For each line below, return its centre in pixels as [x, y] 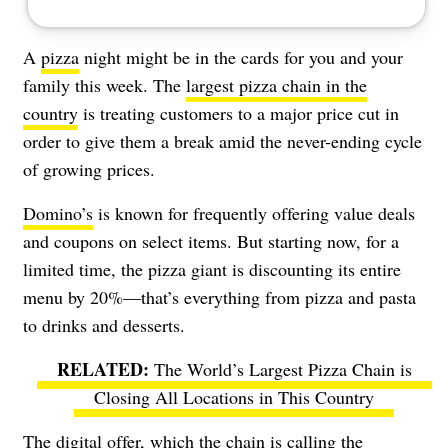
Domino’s [58, 212]
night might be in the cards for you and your [241, 56]
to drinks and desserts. [104, 324]
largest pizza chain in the [276, 84]
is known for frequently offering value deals [254, 212]
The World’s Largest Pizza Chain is [282, 368]
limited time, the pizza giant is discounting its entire [212, 268]
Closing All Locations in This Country [234, 396]
